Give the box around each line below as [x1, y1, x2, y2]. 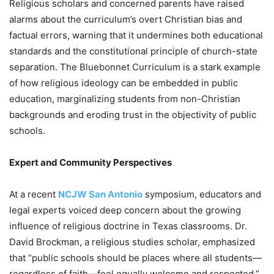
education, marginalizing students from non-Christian [9, 93, 240, 105]
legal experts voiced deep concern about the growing [9, 204, 241, 217]
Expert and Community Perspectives [9, 157, 172, 169]
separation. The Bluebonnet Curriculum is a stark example [9, 61, 261, 73]
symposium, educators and [143, 188, 261, 201]
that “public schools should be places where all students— [9, 252, 262, 264]
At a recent [9, 188, 58, 201]
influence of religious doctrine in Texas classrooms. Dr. [9, 220, 247, 232]
